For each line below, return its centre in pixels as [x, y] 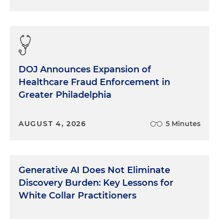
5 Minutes [183, 123]
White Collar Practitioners [77, 195]
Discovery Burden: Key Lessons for [96, 183]
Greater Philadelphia [65, 95]
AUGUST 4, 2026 [53, 123]
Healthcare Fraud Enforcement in [94, 82]
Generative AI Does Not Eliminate [94, 170]
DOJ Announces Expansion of [85, 69]
